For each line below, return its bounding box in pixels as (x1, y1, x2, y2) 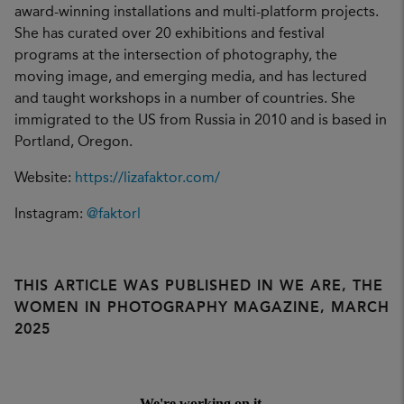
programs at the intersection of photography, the (14, 48, 337, 63)
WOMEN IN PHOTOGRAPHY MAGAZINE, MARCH (14, 300, 390, 316)
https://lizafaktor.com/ (75, 170, 220, 186)
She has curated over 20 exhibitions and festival (14, 26, 325, 41)
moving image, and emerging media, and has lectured (14, 69, 367, 85)
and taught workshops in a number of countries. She (14, 91, 355, 106)
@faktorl (87, 207, 141, 222)
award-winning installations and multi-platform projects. (14, 5, 379, 20)
